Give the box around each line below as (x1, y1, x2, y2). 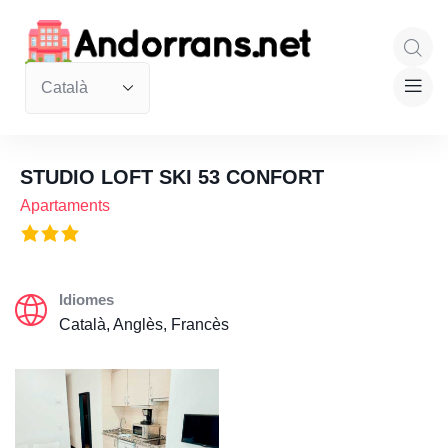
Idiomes (59, 290, 114, 308)
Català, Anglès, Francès (59, 315, 229, 333)
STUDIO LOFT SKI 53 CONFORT (20, 165, 324, 188)
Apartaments (20, 196, 110, 214)
